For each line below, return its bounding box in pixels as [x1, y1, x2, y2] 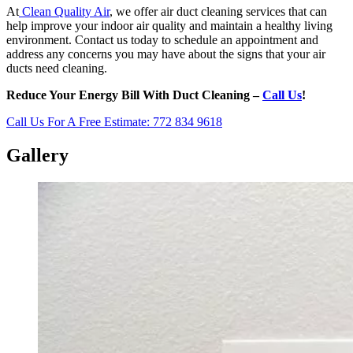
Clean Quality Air [22, 5, 110, 19]
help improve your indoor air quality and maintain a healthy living [6, 19, 333, 33]
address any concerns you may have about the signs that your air [6, 47, 325, 61]
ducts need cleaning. [6, 61, 107, 76]
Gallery [6, 144, 69, 165]
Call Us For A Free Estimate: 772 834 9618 [6, 115, 222, 129]
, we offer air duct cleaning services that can [110, 5, 327, 19]
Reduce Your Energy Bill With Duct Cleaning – [6, 88, 262, 102]
